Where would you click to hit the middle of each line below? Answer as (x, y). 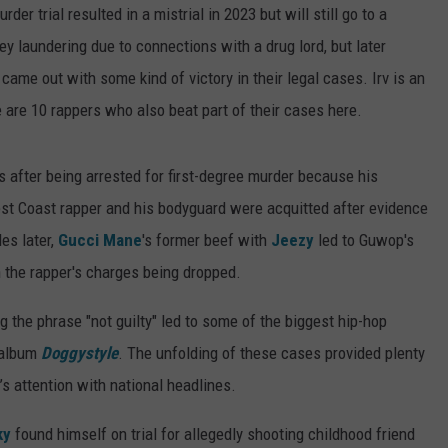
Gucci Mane (100, 240)
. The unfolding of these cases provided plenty (271, 353)
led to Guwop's (364, 240)
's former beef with (206, 240)
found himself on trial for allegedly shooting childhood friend (213, 434)
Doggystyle (79, 353)
